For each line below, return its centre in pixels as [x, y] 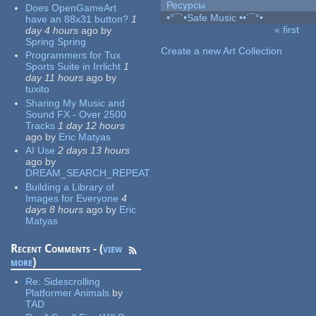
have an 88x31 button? [77, 19]
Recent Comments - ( [57, 248]
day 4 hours [52, 30]
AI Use [41, 151]
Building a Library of [70, 187]
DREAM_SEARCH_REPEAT [88, 173]
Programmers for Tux [73, 55]
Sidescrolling [72, 281]
